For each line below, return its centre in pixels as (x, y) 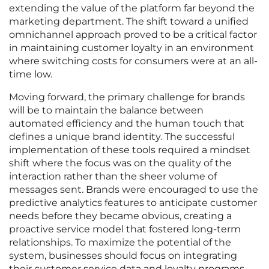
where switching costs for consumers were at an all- (133, 61)
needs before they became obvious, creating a (120, 216)
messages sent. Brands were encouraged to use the (134, 190)
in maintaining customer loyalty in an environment (131, 48)
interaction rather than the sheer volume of (113, 177)
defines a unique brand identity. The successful (122, 137)
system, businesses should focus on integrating (123, 256)
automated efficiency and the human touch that (127, 124)
